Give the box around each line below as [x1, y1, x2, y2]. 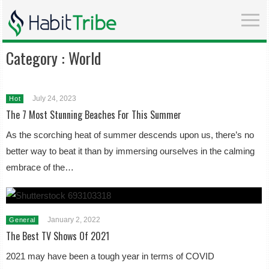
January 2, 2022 [47, 216, 101, 224]
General [9, 216, 36, 223]
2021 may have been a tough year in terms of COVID [6, 251, 215, 261]
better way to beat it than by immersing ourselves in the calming [6, 146, 255, 156]
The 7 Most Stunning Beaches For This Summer [6, 107, 182, 122]
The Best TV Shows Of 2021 [6, 229, 110, 243]
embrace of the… [6, 162, 74, 172]
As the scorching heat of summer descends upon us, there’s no [6, 130, 255, 140]
